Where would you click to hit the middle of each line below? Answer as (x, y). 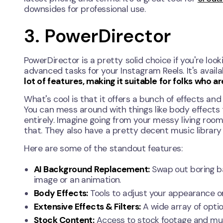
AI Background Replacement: (92, 169)
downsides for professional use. (85, 9)
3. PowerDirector (97, 36)
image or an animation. (77, 180)
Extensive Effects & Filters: (87, 207)
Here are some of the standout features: (103, 149)
